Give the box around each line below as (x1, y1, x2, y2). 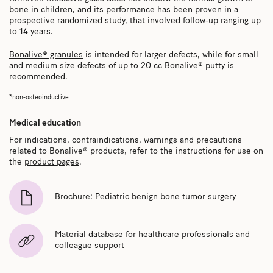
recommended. (9, 72, 68, 82)
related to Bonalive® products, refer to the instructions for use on (9, 146, 263, 156)
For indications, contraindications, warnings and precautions (9, 135, 242, 145)
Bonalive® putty (165, 61, 225, 71)
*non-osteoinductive (9, 94, 69, 101)
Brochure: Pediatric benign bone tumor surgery (55, 192, 236, 202)
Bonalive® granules (9, 50, 83, 60)
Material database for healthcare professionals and (55, 230, 250, 239)
